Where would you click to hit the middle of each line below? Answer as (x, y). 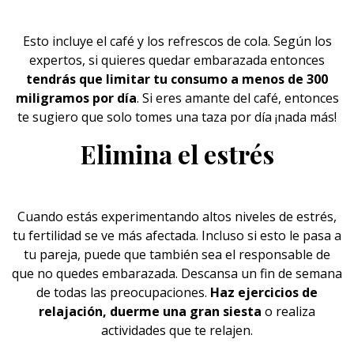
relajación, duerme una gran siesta (150, 311)
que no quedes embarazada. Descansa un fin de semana (177, 273)
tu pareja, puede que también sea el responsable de (177, 254)
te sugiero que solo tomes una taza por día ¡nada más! (177, 117)
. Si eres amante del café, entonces (237, 98)
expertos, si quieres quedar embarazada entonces (177, 60)
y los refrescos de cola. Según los (233, 41)
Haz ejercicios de (264, 292)
